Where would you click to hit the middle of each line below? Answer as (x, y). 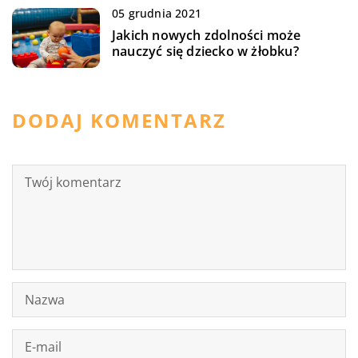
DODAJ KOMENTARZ (119, 120)
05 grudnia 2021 (157, 13)
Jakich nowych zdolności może (207, 35)
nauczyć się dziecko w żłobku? (205, 51)
